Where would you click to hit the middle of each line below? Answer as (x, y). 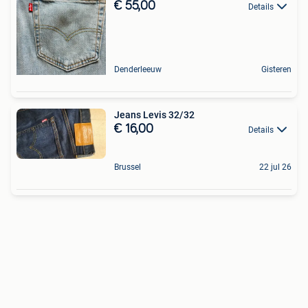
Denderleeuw (138, 69)
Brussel (128, 167)
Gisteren (276, 69)
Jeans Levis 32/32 (154, 115)
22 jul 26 (275, 167)
